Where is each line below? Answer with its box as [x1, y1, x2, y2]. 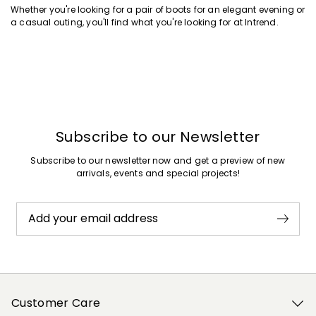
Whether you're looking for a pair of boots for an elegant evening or [11, 3, 305, 16]
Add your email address [28, 210, 158, 227]
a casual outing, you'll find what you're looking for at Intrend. [11, 16, 279, 28]
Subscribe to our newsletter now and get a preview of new [30, 154, 286, 166]
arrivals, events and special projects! [75, 166, 241, 179]
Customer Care [11, 294, 101, 311]
